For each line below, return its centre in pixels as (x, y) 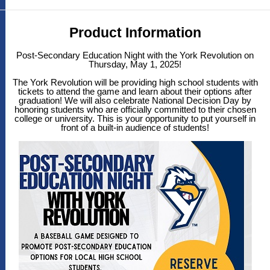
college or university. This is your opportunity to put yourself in (135, 119)
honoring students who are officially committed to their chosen (135, 110)
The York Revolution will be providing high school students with (135, 83)
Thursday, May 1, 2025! (135, 64)
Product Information (135, 33)
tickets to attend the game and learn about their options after (135, 92)
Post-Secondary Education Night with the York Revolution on (135, 55)
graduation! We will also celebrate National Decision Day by (135, 101)
